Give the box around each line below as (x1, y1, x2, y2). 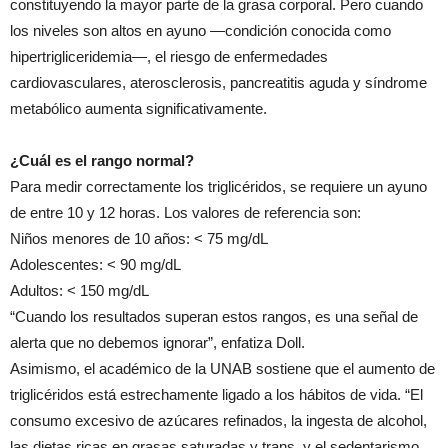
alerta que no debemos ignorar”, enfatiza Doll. (10, 334, 305, 351)
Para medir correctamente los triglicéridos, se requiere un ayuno (10, 178, 427, 195)
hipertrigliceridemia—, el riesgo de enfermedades (10, 48, 328, 65)
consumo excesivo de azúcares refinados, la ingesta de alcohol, (10, 412, 427, 429)
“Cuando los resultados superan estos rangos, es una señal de (10, 308, 418, 325)
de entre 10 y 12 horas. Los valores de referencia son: (10, 204, 361, 221)
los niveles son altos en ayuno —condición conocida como (10, 22, 391, 39)
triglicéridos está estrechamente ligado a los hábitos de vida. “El (10, 386, 423, 403)
